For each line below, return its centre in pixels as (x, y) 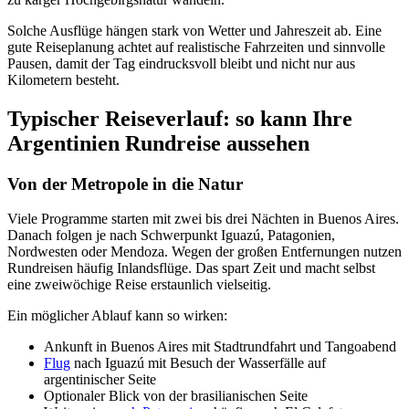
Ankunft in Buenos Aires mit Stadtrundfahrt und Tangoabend (220, 347)
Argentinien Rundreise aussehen (158, 143)
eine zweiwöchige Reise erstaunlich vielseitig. (139, 285)
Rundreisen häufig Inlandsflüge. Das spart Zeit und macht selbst (191, 268)
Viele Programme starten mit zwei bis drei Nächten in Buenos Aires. (203, 219)
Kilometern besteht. (63, 79)
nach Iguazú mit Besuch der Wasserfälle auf (198, 363)
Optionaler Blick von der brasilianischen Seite (176, 396)
